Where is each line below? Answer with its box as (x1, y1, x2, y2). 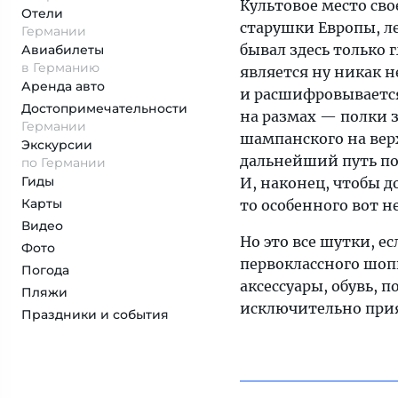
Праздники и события (21, 306, 169, 322)
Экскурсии (21, 137, 92, 153)
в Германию (21, 60, 99, 76)
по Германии (21, 155, 106, 171)
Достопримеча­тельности (21, 100, 187, 116)
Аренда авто (21, 78, 105, 94)
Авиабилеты (21, 42, 104, 58)
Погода (21, 262, 69, 278)
